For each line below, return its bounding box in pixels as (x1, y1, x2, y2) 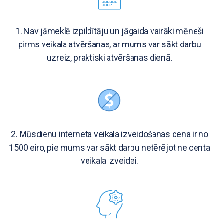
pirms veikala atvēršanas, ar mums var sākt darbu (18, 39, 201, 49)
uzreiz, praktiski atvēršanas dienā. (46, 52, 173, 63)
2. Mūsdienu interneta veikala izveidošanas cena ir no (11, 129, 208, 139)
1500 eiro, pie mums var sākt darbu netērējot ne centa (9, 142, 210, 153)
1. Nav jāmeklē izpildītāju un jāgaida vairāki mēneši (15, 26, 204, 36)
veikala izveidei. (81, 155, 138, 166)
